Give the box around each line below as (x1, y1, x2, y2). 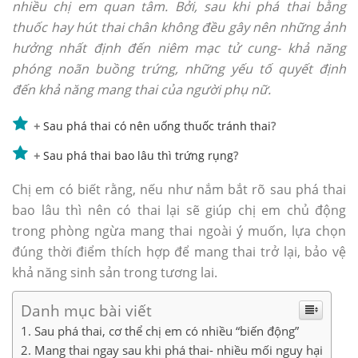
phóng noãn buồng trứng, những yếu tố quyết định (12, 60, 346, 78)
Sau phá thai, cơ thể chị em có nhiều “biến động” (34, 323, 299, 339)
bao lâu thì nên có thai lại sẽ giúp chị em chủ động (12, 201, 346, 219)
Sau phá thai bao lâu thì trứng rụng (43, 148, 233, 163)
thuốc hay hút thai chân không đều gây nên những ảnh (12, 18, 346, 36)
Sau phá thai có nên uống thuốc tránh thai (43, 118, 271, 133)
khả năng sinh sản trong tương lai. (12, 264, 217, 281)
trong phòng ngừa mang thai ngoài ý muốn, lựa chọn (12, 222, 346, 240)
